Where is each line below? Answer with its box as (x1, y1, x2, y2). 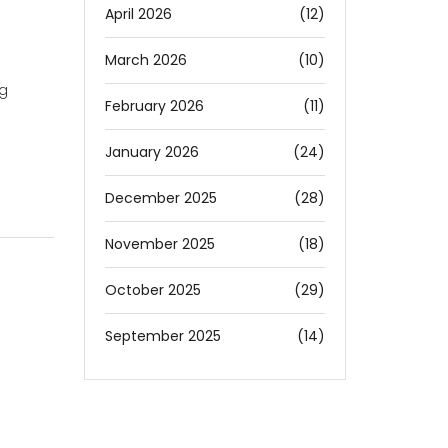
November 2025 (104, 234, 215, 254)
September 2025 (104, 326, 221, 346)
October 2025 (104, 280, 201, 300)
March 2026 (104, 50, 187, 70)
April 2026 (104, 4, 172, 24)
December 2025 (104, 188, 217, 208)
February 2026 (104, 96, 204, 116)
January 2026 (104, 142, 199, 162)
